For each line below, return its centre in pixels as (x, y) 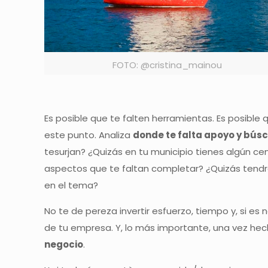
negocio (64, 244)
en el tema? (71, 185)
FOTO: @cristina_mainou (167, 65)
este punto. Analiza (89, 135)
